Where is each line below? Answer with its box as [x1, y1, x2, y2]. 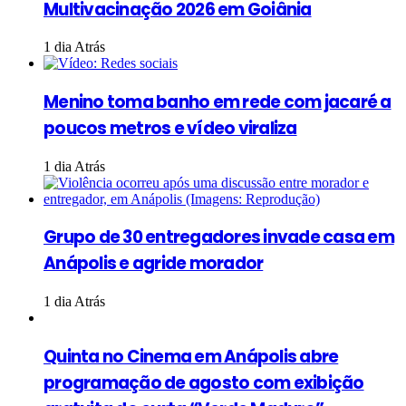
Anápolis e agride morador [43, 251, 264, 276]
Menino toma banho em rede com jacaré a [43, 90, 391, 115]
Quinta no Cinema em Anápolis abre [43, 343, 339, 369]
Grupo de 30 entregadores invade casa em [43, 225, 394, 250]
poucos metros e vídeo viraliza [43, 116, 297, 141]
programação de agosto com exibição [43, 370, 364, 395]
